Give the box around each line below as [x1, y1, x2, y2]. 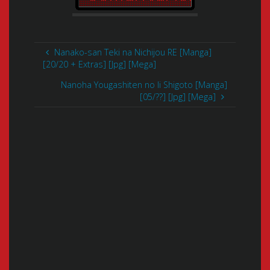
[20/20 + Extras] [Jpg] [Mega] [43, 58, 157, 70]
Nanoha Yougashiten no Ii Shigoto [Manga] [60, 79, 227, 91]
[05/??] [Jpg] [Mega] [140, 91, 216, 103]
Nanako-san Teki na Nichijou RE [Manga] [54, 46, 212, 58]
